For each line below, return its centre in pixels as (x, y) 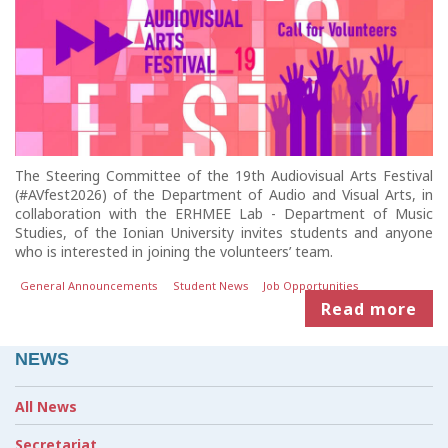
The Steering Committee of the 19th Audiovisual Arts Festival (224, 176)
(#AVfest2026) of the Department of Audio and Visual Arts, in (224, 195)
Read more (369, 308)
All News (46, 406)
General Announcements (89, 285)
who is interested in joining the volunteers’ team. (174, 252)
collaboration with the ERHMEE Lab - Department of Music (224, 214)
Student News (210, 285)
